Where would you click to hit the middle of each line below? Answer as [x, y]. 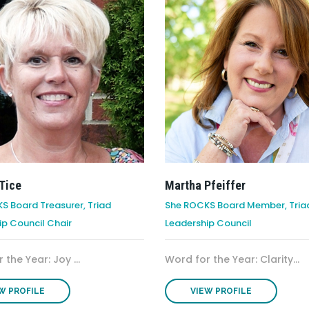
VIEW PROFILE [221, 291]
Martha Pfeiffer [205, 185]
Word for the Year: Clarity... [232, 259]
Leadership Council [208, 223]
